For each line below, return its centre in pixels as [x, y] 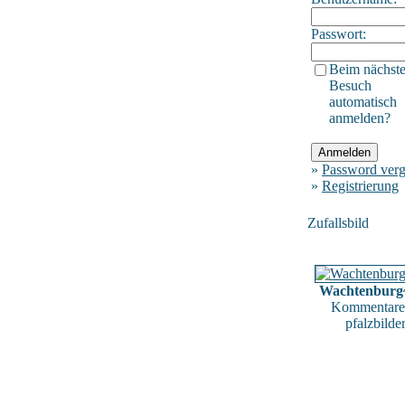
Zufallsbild [338, 222]
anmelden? [360, 118]
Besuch [350, 85]
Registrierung [360, 185]
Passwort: [339, 33]
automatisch [363, 101]
